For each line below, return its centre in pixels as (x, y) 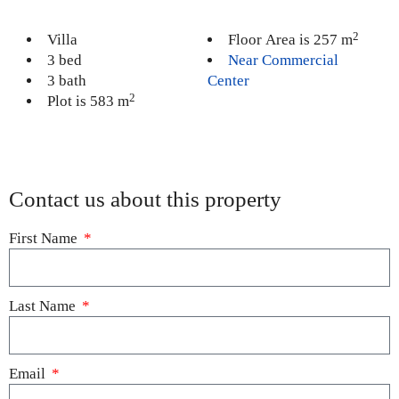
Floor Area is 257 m (290, 40)
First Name (45, 238)
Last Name (44, 305)
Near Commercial (283, 61)
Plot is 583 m (88, 102)
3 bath (67, 81)
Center (228, 81)
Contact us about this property (145, 199)
